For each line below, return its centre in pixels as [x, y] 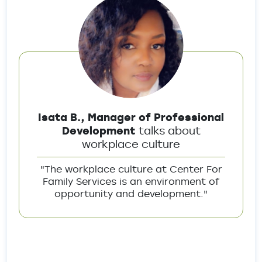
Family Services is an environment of [131, 181]
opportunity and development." [131, 194]
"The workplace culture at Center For [131, 169]
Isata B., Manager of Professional [131, 117]
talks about [169, 130]
